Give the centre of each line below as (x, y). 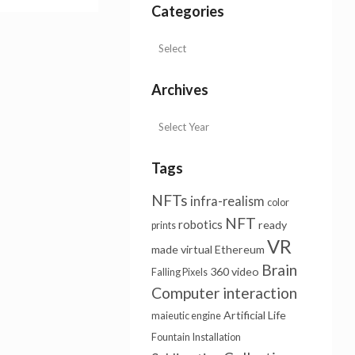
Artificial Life (254, 315)
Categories (187, 11)
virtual (196, 249)
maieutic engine (186, 316)
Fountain (170, 337)
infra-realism (227, 201)
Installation (216, 337)
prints (163, 225)
